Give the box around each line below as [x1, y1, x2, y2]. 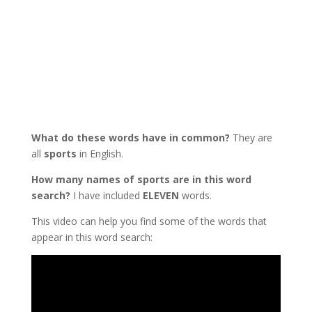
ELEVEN [142, 189, 179, 203]
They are [229, 131, 272, 145]
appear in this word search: [31, 231, 153, 244]
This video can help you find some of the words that [31, 214, 267, 228]
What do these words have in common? [31, 131, 230, 145]
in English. [76, 147, 123, 161]
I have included [70, 189, 143, 203]
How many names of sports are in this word [31, 173, 251, 187]
